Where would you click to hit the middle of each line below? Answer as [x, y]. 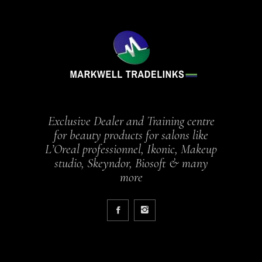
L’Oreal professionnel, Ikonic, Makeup [131, 149]
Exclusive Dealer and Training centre [131, 121]
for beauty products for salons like [131, 135]
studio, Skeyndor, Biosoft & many [131, 163]
